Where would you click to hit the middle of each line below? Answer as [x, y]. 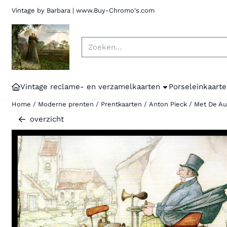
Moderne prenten [66, 104]
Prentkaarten [122, 104]
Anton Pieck [168, 104]
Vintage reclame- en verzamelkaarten [90, 87]
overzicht [47, 119]
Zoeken [95, 42]
